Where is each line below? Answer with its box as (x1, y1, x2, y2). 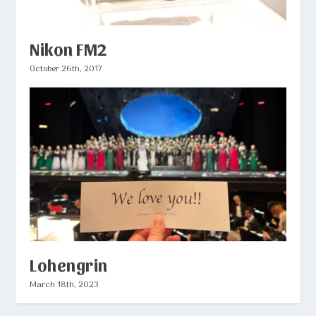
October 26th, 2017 (30, 61, 103, 76)
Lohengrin (30, 254, 108, 274)
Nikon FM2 (30, 38, 108, 59)
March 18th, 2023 (30, 277, 99, 292)
